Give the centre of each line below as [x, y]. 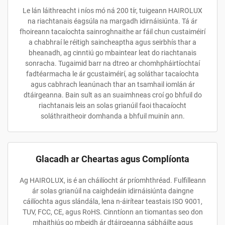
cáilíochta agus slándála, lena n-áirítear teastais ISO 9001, [113, 201]
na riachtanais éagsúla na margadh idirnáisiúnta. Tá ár [113, 21]
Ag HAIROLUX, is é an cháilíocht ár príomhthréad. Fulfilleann [113, 180]
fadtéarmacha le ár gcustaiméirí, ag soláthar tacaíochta [113, 74]
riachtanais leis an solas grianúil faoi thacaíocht [113, 105]
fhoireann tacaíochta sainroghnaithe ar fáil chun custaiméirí [113, 32]
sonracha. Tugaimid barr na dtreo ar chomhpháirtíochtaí [113, 63]
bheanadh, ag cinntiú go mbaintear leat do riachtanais [113, 53]
